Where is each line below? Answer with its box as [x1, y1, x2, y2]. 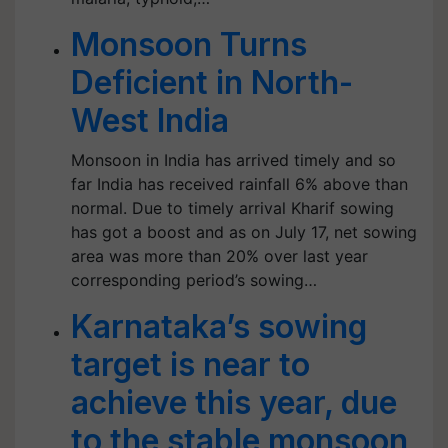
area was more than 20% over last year [71, 246, 368, 266]
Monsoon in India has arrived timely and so [71, 150, 396, 170]
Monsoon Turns [71, 25, 307, 64]
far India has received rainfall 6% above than [71, 174, 408, 194]
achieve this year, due [71, 383, 397, 422]
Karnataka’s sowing [71, 307, 367, 346]
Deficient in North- [71, 63, 353, 102]
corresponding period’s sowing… [71, 270, 317, 290]
